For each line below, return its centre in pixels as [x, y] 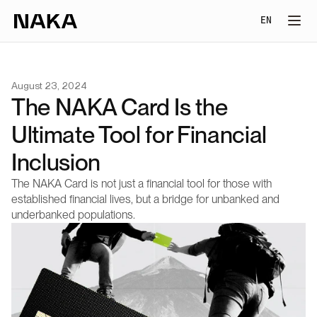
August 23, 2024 [49, 86]
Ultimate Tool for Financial [139, 134]
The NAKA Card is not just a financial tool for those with [142, 184]
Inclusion [56, 162]
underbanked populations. [73, 215]
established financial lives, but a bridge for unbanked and [145, 199]
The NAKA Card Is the [120, 107]
